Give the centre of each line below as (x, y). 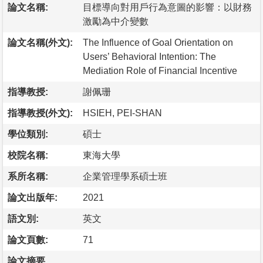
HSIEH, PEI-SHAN (122, 113)
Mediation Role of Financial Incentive (160, 70)
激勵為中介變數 (116, 21)
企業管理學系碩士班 (125, 176)
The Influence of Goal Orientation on (158, 42)
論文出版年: (33, 197)
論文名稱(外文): (40, 42)
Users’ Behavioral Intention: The (149, 56)
